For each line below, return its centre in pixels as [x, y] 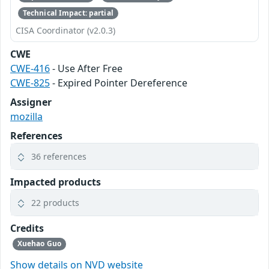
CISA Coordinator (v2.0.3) [65, 31]
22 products [55, 203]
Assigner [31, 102]
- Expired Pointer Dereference [119, 83]
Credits [27, 228]
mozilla [26, 117]
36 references [59, 157]
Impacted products [56, 182]
